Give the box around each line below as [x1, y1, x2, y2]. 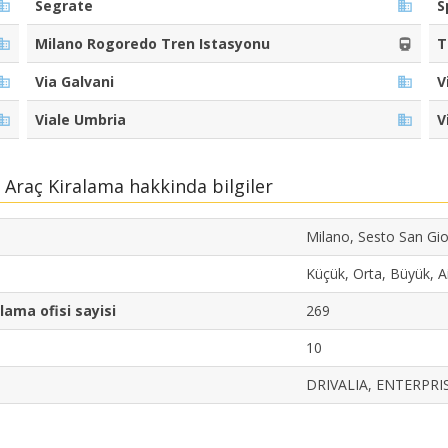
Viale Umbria [34, 110, 126, 130]
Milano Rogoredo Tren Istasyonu [34, 34, 270, 54]
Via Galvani [34, 72, 114, 92]
